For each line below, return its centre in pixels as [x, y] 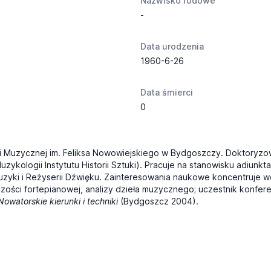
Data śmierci [167, 92]
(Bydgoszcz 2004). [158, 201]
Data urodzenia [172, 46]
